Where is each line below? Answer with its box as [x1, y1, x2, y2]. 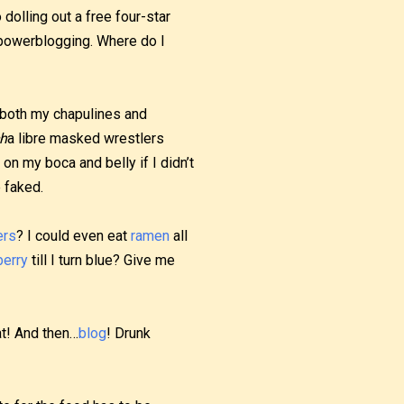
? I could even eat [16, 227, 131, 244]
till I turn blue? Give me [28, 252, 175, 269]
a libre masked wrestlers [7, 130, 164, 147]
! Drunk [106, 325, 151, 342]
